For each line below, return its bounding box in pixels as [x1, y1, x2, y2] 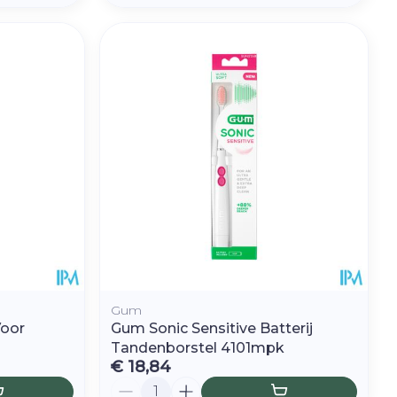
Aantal [110, 375, 158, 393]
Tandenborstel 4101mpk [111, 339, 285, 356]
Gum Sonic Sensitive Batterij [111, 319, 314, 337]
